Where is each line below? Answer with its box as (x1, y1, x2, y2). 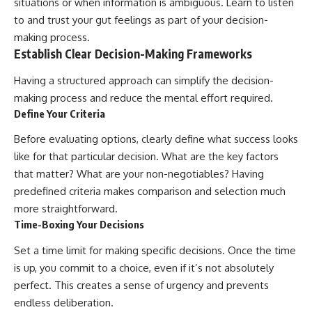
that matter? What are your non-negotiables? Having (14, 167, 264, 181)
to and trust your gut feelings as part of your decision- (14, 13, 268, 27)
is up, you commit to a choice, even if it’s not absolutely (14, 260, 274, 274)
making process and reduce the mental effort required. (14, 91, 273, 104)
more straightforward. (14, 202, 118, 216)
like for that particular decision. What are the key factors (14, 150, 279, 164)
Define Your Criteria (14, 107, 105, 120)
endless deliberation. (14, 295, 114, 309)
